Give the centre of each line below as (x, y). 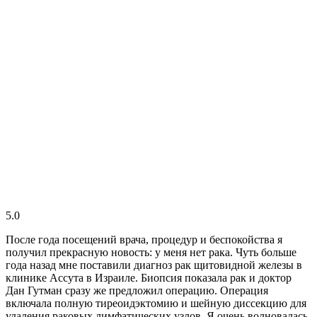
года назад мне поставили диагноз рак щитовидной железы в (154, 265)
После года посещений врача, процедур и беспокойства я (144, 240)
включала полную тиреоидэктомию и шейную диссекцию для (156, 304)
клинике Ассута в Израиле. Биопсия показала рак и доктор (149, 278)
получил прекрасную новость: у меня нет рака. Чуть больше (151, 253)
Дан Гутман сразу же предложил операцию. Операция (137, 291)
